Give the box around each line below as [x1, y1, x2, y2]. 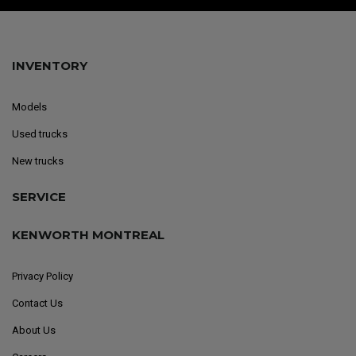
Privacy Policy [12, 270, 73, 283]
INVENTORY [12, 58, 87, 74]
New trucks [12, 155, 64, 168]
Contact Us [12, 297, 63, 310]
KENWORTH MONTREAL [12, 227, 164, 243]
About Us [12, 324, 56, 337]
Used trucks [12, 128, 68, 141]
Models [12, 101, 47, 114]
